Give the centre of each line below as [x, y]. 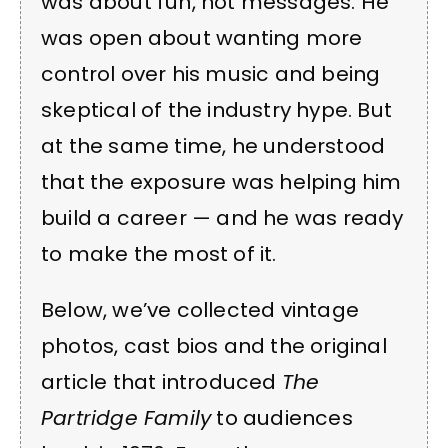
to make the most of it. [159, 253]
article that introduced [161, 382]
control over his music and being [211, 73]
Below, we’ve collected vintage [200, 310]
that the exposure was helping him [221, 181]
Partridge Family [126, 418]
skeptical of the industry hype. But [217, 109]
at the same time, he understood [213, 145]
